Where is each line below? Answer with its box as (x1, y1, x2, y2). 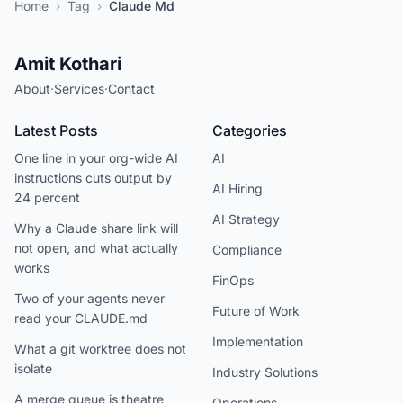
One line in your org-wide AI (14, 150, 178, 166)
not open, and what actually (14, 240, 178, 255)
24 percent (14, 190, 80, 205)
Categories (212, 121, 287, 139)
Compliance (212, 242, 282, 257)
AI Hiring (212, 181, 263, 196)
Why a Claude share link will (14, 220, 178, 236)
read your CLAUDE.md (14, 310, 148, 326)
